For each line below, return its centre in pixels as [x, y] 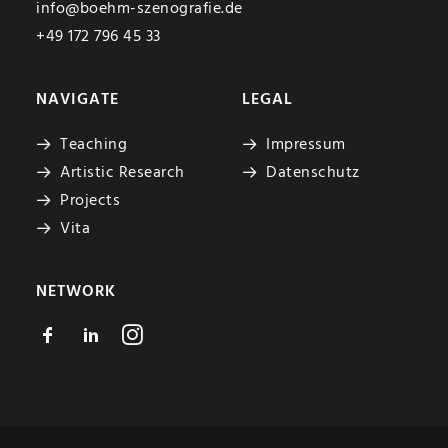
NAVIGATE [77, 100]
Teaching [93, 145]
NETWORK [76, 292]
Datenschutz [313, 173]
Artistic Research [122, 173]
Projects [90, 201]
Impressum [306, 145]
